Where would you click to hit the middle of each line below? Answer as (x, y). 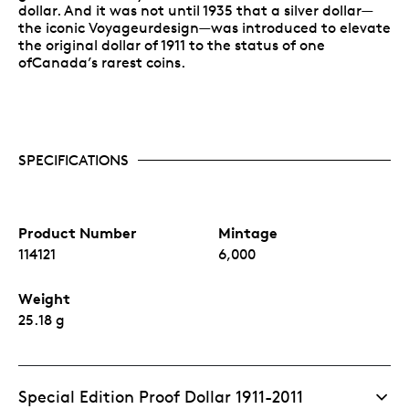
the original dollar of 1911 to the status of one (172, 45)
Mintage (248, 232)
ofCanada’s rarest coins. (102, 62)
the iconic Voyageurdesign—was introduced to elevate (204, 27)
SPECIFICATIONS (73, 160)
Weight (44, 298)
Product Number (78, 232)
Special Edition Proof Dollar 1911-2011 (161, 396)
